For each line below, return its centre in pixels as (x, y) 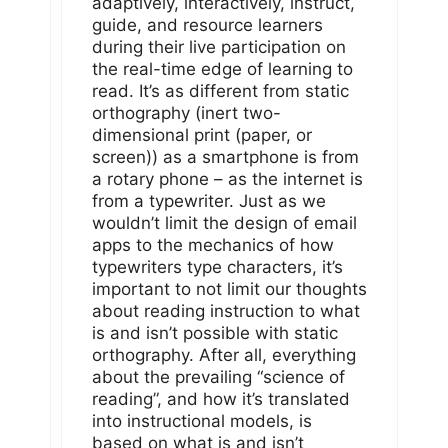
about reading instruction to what (226, 310)
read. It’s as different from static (220, 90)
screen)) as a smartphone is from (225, 156)
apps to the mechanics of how (213, 244)
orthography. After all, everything (224, 354)
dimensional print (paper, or (202, 134)
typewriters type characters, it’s (217, 266)
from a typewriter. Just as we (209, 200)
